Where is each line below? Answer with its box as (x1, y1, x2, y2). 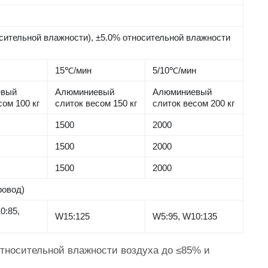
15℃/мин (55, 65, 92, 76)
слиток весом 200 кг (153, 98, 235, 109)
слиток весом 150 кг (55, 98, 138, 109)
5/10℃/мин (153, 65, 197, 76)
